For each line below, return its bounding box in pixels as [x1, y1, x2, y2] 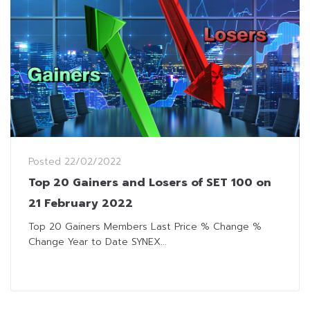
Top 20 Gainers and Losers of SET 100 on [28, 174, 271, 191]
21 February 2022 [28, 194, 133, 212]
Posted [28, 154, 64, 169]
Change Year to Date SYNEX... [28, 234, 167, 249]
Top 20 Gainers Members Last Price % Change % [28, 219, 262, 234]
